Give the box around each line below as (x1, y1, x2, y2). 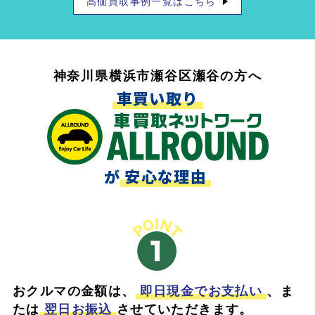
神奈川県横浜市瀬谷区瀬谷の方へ (53, 66, 262, 85)
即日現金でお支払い (139, 281, 263, 300)
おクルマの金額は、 (12, 281, 136, 300)
